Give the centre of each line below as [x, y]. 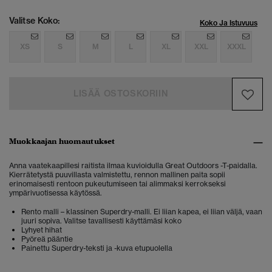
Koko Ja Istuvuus [229, 23]
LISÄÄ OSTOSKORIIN [121, 94]
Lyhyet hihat [42, 230]
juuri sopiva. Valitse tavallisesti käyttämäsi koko [101, 221]
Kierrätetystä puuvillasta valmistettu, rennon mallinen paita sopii [117, 175]
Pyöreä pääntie [47, 239]
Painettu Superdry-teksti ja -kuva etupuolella [98, 248]
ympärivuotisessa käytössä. [56, 193]
